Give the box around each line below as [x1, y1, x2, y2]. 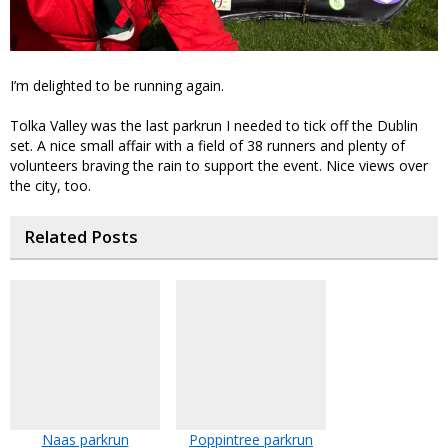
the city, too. [10, 176, 91, 196]
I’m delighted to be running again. [10, 76, 224, 96]
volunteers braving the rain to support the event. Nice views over [10, 156, 428, 176]
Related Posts [24, 226, 138, 249]
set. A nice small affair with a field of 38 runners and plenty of [10, 136, 405, 156]
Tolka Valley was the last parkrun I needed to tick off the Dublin [10, 116, 418, 136]
